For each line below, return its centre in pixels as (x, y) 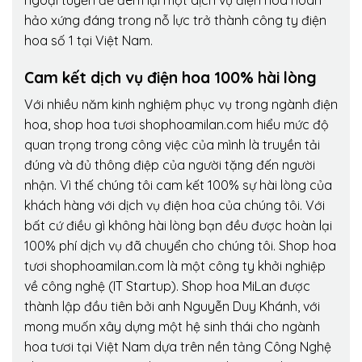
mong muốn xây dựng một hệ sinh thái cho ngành (172, 327)
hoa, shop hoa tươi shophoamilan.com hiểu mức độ (177, 125)
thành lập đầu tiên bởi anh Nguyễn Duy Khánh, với (172, 307)
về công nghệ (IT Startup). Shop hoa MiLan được (167, 286)
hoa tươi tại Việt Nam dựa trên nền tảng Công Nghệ (178, 347)
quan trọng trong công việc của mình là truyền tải (172, 145)
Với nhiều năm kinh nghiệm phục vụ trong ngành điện (181, 105)
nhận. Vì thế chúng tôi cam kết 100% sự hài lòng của (178, 185)
